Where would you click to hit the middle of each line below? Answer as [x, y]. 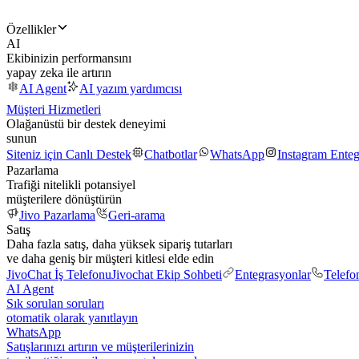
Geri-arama [137, 215]
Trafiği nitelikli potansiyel [71, 185]
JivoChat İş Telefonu [59, 274]
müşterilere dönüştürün [64, 199]
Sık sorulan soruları [55, 303]
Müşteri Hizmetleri [54, 109]
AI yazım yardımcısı [131, 89]
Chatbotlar [171, 154]
